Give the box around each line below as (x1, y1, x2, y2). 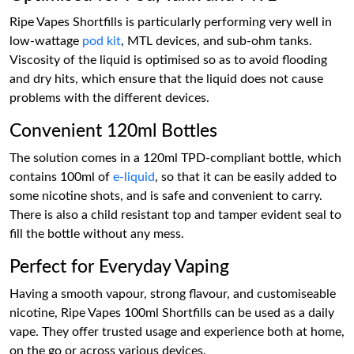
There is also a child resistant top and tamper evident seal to (9, 209, 341, 221)
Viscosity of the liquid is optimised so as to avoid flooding (9, 54, 327, 66)
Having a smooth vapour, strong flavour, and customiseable (9, 288, 336, 300)
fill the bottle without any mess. (9, 228, 184, 240)
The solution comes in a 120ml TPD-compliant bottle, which (9, 152, 341, 164)
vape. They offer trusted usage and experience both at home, (9, 326, 345, 338)
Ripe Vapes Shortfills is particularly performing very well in (9, 16, 332, 28)
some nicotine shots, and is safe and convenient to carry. (9, 190, 322, 202)
